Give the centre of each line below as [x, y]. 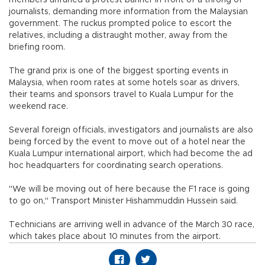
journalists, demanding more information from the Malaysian [128, 12]
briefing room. [38, 47]
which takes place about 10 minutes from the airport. [115, 236]
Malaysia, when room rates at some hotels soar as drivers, [124, 83]
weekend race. [40, 106]
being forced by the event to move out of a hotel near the [127, 142]
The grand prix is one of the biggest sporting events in [119, 71]
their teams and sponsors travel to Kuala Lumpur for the [121, 94]
